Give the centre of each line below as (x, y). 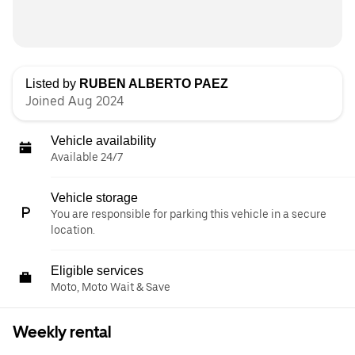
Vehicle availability (103, 141)
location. (73, 230)
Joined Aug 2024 (74, 101)
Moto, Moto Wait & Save (111, 287)
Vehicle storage (94, 198)
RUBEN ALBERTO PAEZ (154, 84)
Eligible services (97, 271)
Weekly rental (62, 332)
